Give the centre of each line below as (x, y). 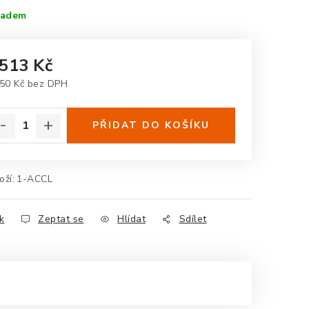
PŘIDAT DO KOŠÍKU (151, 125)
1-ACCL (34, 179)
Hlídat (131, 219)
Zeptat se (61, 219)
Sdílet (193, 219)
